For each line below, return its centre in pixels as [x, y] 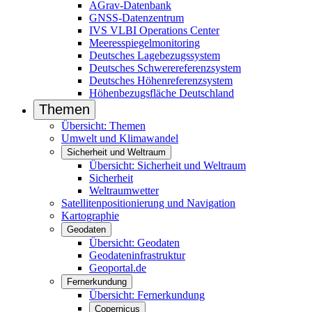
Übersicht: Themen [103, 126]
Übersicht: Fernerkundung [147, 295]
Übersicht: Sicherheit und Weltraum [167, 165]
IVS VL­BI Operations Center [154, 30]
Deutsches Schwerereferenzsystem [165, 68]
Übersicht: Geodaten [134, 243]
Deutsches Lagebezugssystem [155, 55]
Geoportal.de [118, 268]
